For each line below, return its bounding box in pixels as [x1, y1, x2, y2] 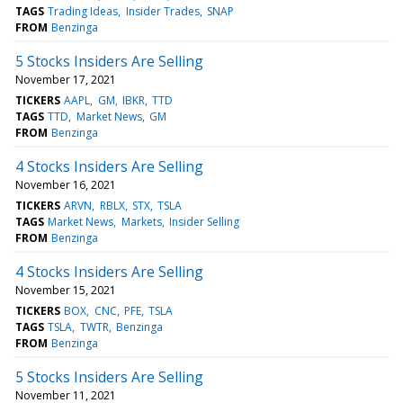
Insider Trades [125, 3, 200, 19]
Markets [121, 213, 162, 229]
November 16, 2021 [15, 176, 116, 193]
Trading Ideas [48, 3, 119, 19]
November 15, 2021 [15, 282, 116, 298]
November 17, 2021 [15, 71, 116, 87]
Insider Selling [168, 213, 239, 229]
